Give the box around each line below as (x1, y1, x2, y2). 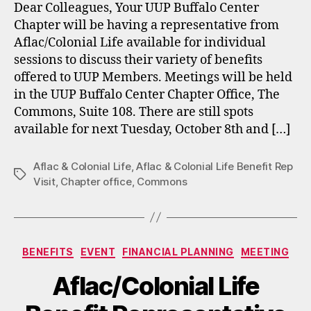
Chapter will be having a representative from (14, 17, 279, 33)
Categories (155, 241, 217, 256)
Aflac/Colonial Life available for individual (14, 34, 266, 51)
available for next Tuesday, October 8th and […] (14, 121, 290, 137)
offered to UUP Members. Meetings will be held (14, 69, 292, 85)
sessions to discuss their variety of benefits (14, 51, 262, 68)
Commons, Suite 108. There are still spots (14, 103, 253, 120)
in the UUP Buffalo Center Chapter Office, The (14, 86, 280, 103)
